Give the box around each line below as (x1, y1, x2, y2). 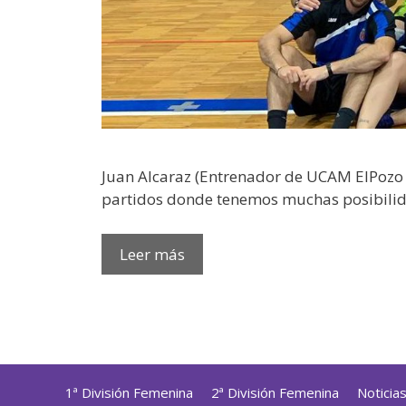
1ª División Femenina (65, 382, 193, 401)
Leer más (120, 243, 185, 265)
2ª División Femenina (211, 382, 339, 401)
